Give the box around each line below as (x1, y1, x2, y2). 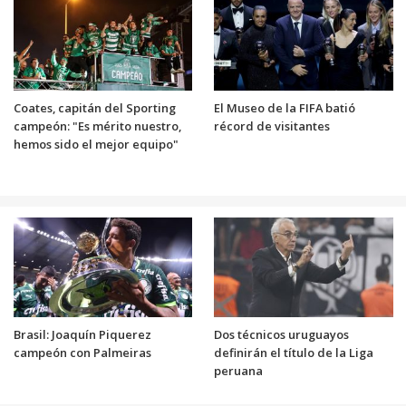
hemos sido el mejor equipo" (13, 135, 179, 152)
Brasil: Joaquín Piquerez (13, 325, 151, 343)
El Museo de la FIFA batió (214, 99, 355, 116)
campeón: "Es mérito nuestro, (13, 117, 181, 134)
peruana (214, 362, 263, 379)
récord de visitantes (214, 117, 330, 134)
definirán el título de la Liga (214, 343, 373, 361)
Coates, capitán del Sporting (13, 99, 176, 116)
